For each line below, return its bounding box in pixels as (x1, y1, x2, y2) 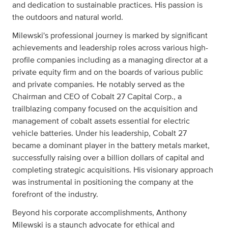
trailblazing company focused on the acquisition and (12, 105, 197, 113)
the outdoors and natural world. (12, 13, 123, 21)
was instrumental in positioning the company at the (12, 178, 193, 186)
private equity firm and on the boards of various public (12, 68, 203, 76)
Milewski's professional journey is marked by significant (12, 32, 208, 40)
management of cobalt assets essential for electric (12, 117, 190, 125)
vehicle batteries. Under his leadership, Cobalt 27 (12, 129, 187, 137)
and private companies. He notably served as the (12, 80, 185, 89)
